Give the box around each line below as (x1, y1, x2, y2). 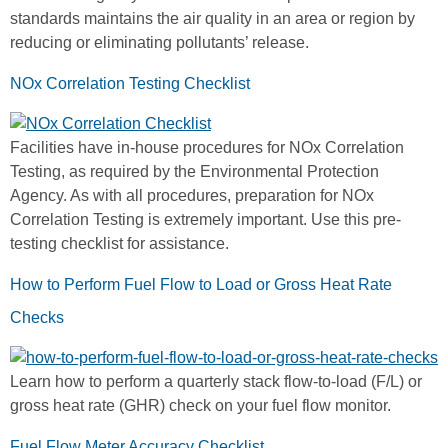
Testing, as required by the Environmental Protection (10, 162, 379, 180)
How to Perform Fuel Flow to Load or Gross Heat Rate (10, 275, 392, 293)
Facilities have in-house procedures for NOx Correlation (10, 138, 404, 156)
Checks (10, 308, 64, 326)
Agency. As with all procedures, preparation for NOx (10, 186, 374, 204)
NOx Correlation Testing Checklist (10, 74, 250, 92)
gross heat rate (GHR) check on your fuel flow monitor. (10, 396, 391, 414)
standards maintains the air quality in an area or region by (10, 9, 415, 27)
